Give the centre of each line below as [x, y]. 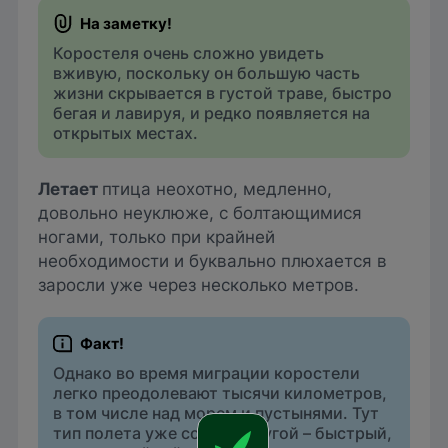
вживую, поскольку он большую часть [207, 73]
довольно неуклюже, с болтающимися [200, 212]
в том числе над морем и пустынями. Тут [216, 413]
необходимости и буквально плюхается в [212, 260]
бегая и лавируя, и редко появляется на [212, 113]
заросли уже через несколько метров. [198, 284]
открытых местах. [126, 133]
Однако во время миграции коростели [207, 373]
